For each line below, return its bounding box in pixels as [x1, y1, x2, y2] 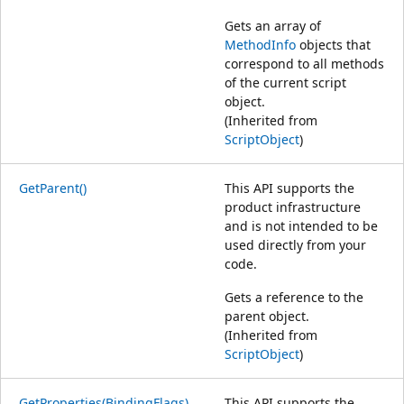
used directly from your [225, 235, 366, 253]
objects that [296, 35, 371, 53]
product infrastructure [225, 197, 361, 216]
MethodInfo [225, 35, 296, 53]
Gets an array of [225, 16, 321, 34]
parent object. [225, 307, 309, 325]
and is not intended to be [225, 216, 378, 234]
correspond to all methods [225, 54, 384, 72]
